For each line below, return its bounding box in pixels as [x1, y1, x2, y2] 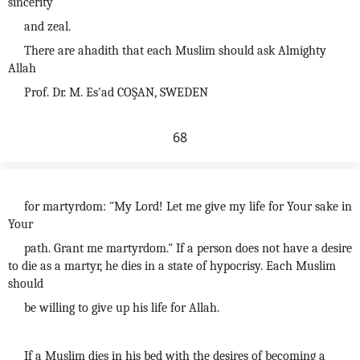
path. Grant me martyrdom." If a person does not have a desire [24, 241, 352, 256]
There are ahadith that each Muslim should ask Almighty [24, 43, 326, 58]
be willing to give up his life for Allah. [24, 301, 219, 315]
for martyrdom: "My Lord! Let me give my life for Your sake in [24, 199, 352, 214]
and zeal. [24, 19, 71, 34]
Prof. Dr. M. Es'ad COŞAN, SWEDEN [24, 85, 208, 100]
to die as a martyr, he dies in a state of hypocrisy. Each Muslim [8, 259, 336, 273]
